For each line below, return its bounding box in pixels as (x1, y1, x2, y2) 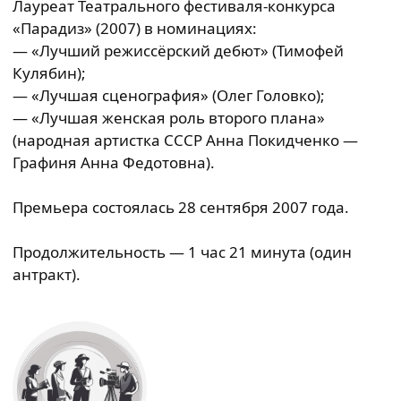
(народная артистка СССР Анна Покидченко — (13, 130, 358, 150)
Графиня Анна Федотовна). (13, 152, 215, 173)
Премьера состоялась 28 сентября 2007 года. (13, 197, 349, 218)
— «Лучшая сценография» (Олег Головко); (13, 85, 325, 106)
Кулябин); (13, 63, 86, 83)
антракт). (13, 264, 81, 285)
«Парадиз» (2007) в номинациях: (13, 18, 257, 38)
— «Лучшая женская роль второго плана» (13, 107, 325, 128)
